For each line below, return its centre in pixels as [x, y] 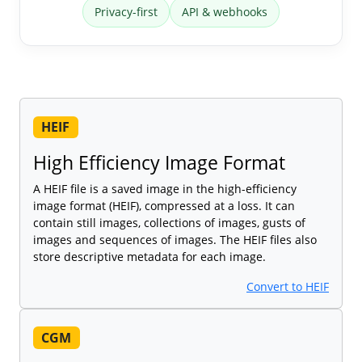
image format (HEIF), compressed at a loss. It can [164, 206]
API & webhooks [225, 12]
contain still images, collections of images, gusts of [169, 223]
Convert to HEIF [288, 287]
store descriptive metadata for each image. [149, 257]
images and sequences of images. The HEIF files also [175, 240]
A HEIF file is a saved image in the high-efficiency [165, 189]
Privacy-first [126, 12]
